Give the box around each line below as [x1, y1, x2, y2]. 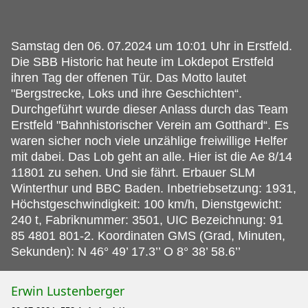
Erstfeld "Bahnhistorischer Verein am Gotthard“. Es [11, 118, 289, 132]
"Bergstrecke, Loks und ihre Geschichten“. [11, 86, 242, 100]
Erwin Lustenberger [11, 282, 124, 299]
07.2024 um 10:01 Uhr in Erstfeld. [107, 38, 292, 53]
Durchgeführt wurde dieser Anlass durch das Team [11, 102, 288, 116]
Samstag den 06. [11, 38, 104, 53]
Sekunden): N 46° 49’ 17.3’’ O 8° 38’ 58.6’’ [11, 244, 241, 258]
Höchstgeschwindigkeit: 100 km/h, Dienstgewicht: [11, 197, 282, 211]
